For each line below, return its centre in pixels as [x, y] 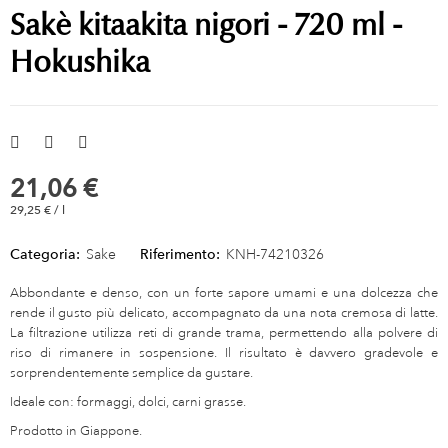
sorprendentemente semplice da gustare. [131, 372]
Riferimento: [180, 253]
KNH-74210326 [275, 253]
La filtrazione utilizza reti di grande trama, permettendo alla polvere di [224, 332]
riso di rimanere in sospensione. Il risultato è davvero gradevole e [224, 352]
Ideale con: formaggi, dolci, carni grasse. [128, 401]
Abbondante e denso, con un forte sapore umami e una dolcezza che [224, 292]
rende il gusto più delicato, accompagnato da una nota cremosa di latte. [224, 312]
